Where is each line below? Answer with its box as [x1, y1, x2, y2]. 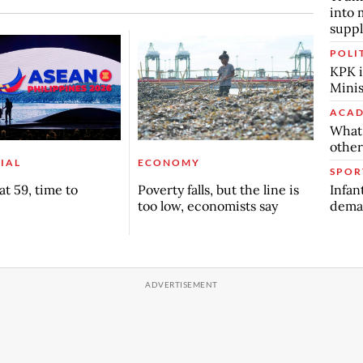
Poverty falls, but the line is [137, 181, 299, 199]
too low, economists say [137, 198, 278, 215]
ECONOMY [137, 156, 200, 169]
